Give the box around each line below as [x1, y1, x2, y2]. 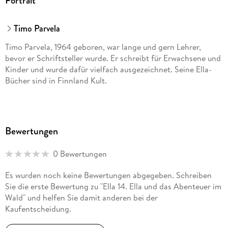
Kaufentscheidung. [5, 203, 71, 214]
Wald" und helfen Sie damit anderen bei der [5, 191, 158, 203]
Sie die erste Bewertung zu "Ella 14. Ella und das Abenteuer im [5, 180, 221, 192]
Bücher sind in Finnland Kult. [5, 75, 107, 87]
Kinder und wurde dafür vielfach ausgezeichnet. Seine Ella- [5, 64, 212, 75]
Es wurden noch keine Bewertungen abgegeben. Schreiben [5, 169, 212, 181]
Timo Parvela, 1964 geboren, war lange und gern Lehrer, [5, 41, 201, 53]
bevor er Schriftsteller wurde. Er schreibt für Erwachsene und [5, 52, 221, 64]
